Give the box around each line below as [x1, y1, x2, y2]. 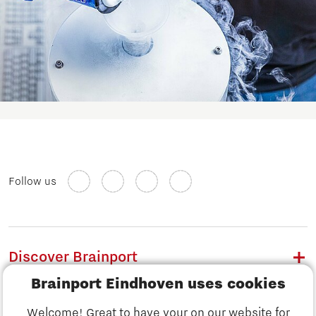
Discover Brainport [8, 248, 138, 266]
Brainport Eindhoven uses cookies [30, 276, 286, 293]
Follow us [8, 174, 56, 188]
